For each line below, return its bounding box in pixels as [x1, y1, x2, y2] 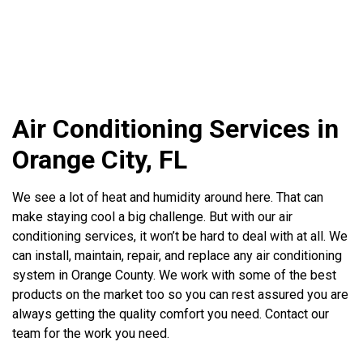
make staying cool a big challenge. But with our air [12, 209, 293, 225]
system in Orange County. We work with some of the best [12, 267, 337, 284]
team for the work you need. [12, 326, 170, 342]
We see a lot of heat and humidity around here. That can [12, 190, 324, 206]
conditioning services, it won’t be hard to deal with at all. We [12, 228, 348, 245]
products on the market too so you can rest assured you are [12, 287, 349, 303]
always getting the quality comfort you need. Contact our [12, 306, 330, 322]
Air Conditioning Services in [12, 113, 340, 145]
